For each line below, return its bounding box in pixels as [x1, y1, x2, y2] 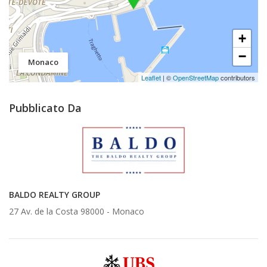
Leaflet [141, 72, 161, 82]
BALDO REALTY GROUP [9, 188, 100, 200]
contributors [219, 72, 255, 82]
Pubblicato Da [9, 100, 82, 115]
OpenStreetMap [173, 72, 219, 82]
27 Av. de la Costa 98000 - [9, 205, 112, 217]
